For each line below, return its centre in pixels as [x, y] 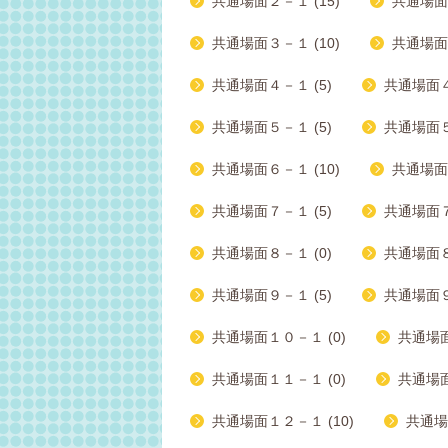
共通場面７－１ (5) [272, 211]
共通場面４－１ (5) [272, 85]
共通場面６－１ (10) [276, 169]
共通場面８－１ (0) [272, 253]
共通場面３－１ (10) [276, 43]
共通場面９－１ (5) [272, 295]
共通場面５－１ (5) [272, 127]
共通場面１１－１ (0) [279, 379]
